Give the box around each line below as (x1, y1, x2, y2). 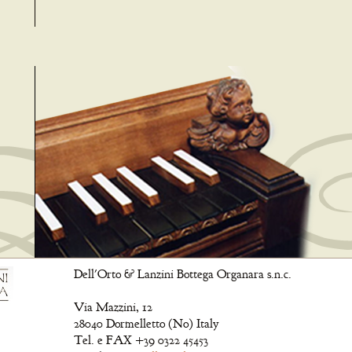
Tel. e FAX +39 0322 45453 (74, 332, 208, 348)
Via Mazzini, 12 (74, 299, 152, 315)
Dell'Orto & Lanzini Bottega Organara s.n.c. (74, 266, 291, 282)
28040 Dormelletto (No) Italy (74, 316, 218, 332)
